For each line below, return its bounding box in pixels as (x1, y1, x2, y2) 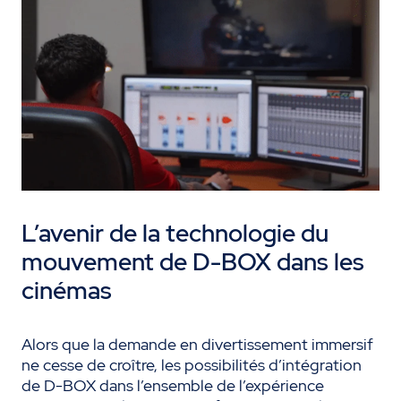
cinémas (21, 275, 112, 307)
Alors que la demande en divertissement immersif (21, 334, 373, 355)
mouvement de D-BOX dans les (21, 246, 364, 278)
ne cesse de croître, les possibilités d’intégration (21, 354, 362, 376)
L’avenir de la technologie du (21, 218, 328, 250)
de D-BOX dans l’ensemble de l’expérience (21, 375, 324, 397)
